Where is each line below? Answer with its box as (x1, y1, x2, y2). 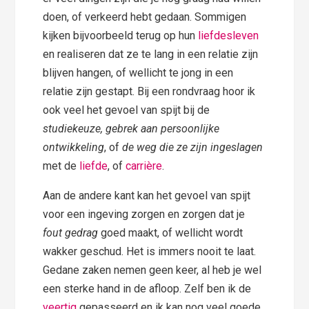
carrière (126, 159, 163, 173)
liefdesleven (198, 29, 259, 43)
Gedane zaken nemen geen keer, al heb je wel (43, 263, 262, 277)
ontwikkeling (43, 141, 105, 154)
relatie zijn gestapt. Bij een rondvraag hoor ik (43, 85, 256, 99)
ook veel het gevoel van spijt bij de (43, 103, 210, 117)
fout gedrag (43, 226, 99, 240)
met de (43, 159, 80, 173)
